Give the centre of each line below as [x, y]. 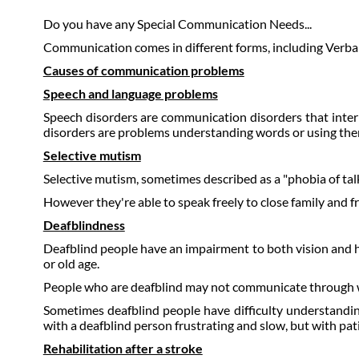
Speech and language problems [130, 93]
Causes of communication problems [143, 70]
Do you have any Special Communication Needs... [177, 24]
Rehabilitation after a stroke [123, 348]
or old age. [71, 263]
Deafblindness [84, 225]
